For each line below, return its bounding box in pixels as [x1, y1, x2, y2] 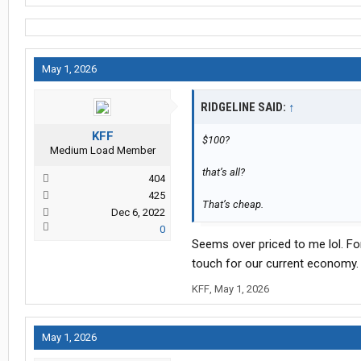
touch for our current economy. [192, 256, 359, 272]
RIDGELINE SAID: [201, 100, 288, 115]
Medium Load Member [49, 144, 156, 157]
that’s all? [202, 166, 245, 179]
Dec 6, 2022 [111, 206, 165, 219]
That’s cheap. [202, 198, 263, 211]
